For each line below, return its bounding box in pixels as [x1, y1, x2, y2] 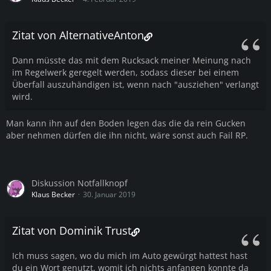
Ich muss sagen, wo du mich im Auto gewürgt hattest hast [12, 250, 247, 262]
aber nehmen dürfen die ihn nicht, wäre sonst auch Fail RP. [6, 129, 248, 142]
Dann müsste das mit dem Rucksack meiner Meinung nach [12, 54, 251, 67]
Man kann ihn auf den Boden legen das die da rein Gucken [6, 117, 246, 129]
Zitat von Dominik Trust [12, 223, 131, 238]
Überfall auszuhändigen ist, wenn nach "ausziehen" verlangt [12, 79, 259, 91]
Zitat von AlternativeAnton [12, 28, 144, 43]
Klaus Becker [31, 189, 75, 200]
